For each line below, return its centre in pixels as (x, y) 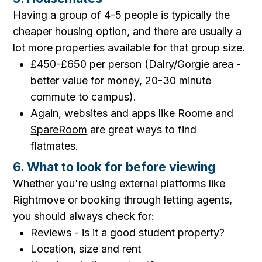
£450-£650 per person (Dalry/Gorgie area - (136, 64)
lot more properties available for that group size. (129, 48)
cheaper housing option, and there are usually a (127, 31)
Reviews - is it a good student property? (128, 232)
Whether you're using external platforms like (119, 183)
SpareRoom (59, 130)
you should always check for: (84, 216)
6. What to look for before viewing (114, 167)
